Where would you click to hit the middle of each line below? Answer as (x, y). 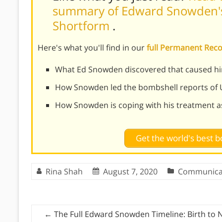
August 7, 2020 (130, 172)
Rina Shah (64, 172)
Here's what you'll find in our (92, 48)
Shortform (83, 26)
